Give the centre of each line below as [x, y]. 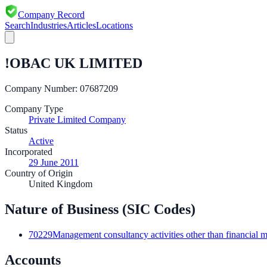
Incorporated [29, 151]
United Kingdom [60, 184]
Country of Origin [39, 173]
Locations [114, 25]
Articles [81, 25]
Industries [49, 25]
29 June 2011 [54, 162]
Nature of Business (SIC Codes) [100, 209]
